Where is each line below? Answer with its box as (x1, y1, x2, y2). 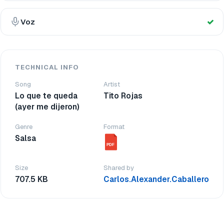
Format (103, 122, 124, 131)
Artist (103, 80, 120, 88)
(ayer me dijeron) (15, 101, 79, 112)
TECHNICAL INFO (15, 63, 79, 71)
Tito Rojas (103, 90, 142, 101)
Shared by (103, 163, 134, 172)
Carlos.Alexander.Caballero (103, 174, 209, 184)
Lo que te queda (15, 90, 77, 101)
